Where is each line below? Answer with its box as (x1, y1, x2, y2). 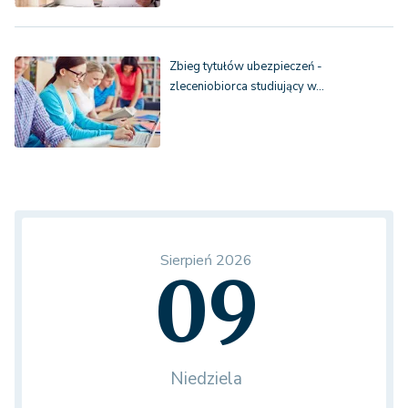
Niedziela (170, 367, 242, 392)
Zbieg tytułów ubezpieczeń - (169, 58, 322, 76)
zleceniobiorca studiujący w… (169, 78, 324, 96)
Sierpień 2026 (160, 250, 252, 271)
